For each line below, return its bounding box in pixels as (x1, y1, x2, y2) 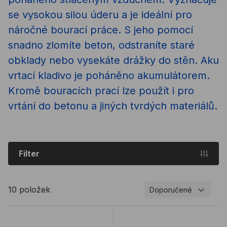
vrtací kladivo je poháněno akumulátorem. (8, 69, 210, 82)
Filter (19, 148, 40, 159)
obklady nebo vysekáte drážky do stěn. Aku (8, 54, 219, 66)
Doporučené (149, 185, 192, 194)
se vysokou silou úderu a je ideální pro (8, 8, 192, 21)
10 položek (8, 184, 50, 195)
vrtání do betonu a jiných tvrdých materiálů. (8, 99, 217, 112)
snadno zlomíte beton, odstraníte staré (8, 39, 195, 51)
